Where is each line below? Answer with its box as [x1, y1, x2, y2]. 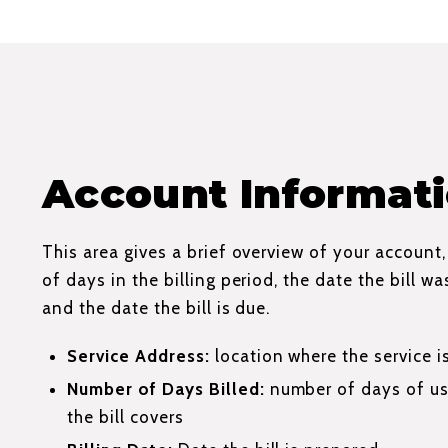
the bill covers [67, 406, 184, 427]
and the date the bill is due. [42, 297, 271, 318]
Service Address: [67, 345, 210, 366]
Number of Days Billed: [67, 378, 265, 399]
